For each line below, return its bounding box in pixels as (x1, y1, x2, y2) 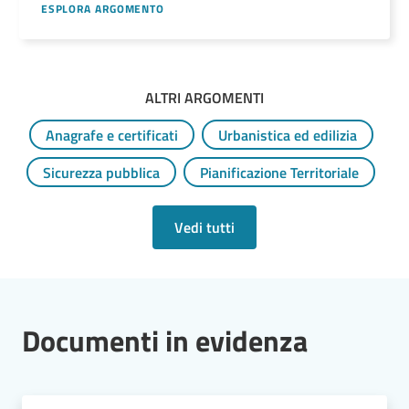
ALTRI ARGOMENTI (145, 87, 264, 110)
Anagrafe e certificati (45, 124, 178, 147)
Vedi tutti (174, 216, 235, 239)
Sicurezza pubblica (43, 162, 160, 184)
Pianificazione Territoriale (200, 162, 359, 184)
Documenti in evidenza (22, 319, 308, 363)
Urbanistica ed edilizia (217, 124, 357, 147)
